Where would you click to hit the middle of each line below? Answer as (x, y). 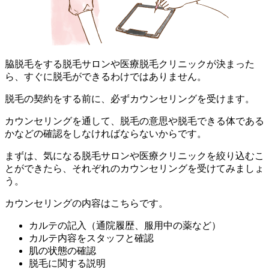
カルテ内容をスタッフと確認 (91, 238)
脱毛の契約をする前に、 (58, 98)
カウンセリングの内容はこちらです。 (86, 203)
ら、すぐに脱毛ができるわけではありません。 (106, 76)
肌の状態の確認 (62, 250)
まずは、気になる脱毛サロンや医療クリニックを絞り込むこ (134, 156)
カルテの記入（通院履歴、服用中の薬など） (125, 225)
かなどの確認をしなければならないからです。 (106, 133)
